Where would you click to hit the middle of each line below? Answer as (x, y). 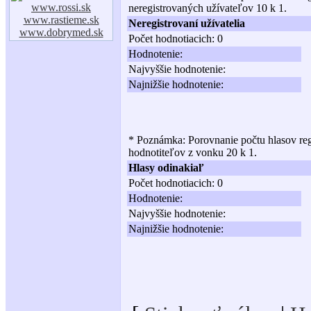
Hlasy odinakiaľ (166, 168)
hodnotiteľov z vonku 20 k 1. (193, 152)
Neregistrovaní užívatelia (187, 23)
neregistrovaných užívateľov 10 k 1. (208, 8)
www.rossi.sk (61, 7)
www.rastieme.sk (61, 20)
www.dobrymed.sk (61, 32)
